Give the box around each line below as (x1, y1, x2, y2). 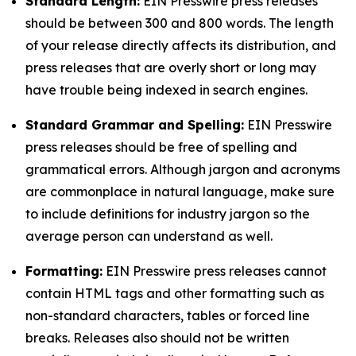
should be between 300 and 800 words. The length (25, 15, 334, 31)
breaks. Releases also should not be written (25, 330, 289, 346)
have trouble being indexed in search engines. (25, 82, 308, 98)
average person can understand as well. (25, 228, 273, 244)
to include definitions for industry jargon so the (25, 206, 310, 222)
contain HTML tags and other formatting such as (25, 285, 324, 301)
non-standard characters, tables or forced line (25, 308, 310, 323)
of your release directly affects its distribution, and (25, 37, 336, 53)
